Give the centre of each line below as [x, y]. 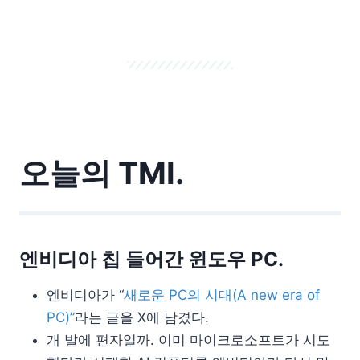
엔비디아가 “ [85, 295]
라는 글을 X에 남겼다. [142, 318]
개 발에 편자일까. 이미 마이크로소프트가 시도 [188, 340]
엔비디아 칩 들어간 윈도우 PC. [151, 260]
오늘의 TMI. [102, 173]
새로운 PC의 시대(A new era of [222, 295]
